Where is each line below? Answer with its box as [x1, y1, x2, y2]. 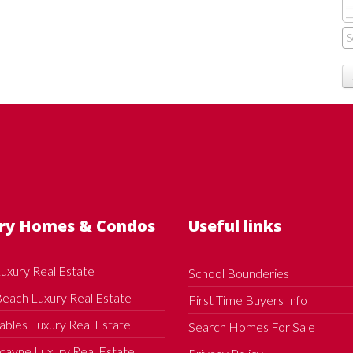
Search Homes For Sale [188, 318, 315, 334]
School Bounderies [188, 265, 289, 281]
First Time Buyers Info [188, 292, 307, 307]
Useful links [188, 214, 281, 236]
